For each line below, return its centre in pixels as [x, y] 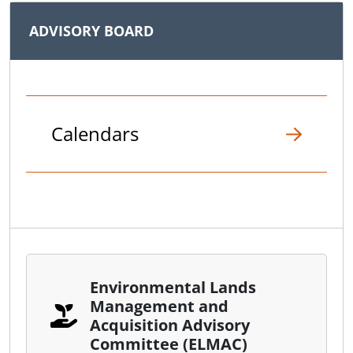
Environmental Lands [173, 288]
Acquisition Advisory [169, 325]
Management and [159, 307]
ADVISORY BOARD [91, 31]
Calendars [95, 134]
